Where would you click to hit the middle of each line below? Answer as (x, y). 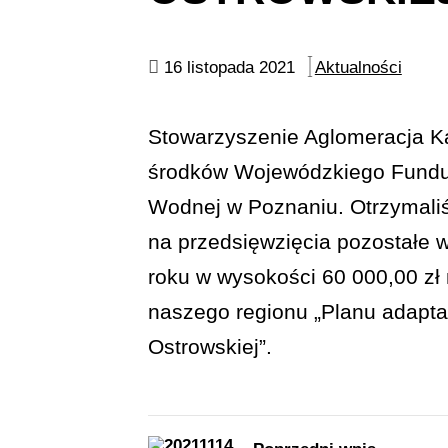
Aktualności (358, 68)
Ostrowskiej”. (209, 347)
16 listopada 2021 (229, 68)
